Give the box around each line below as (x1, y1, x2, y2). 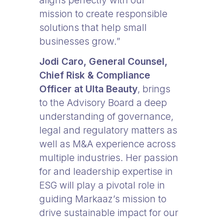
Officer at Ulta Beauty (39, 83, 137, 95)
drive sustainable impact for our (39, 207, 178, 219)
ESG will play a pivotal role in (39, 179, 165, 191)
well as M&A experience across (39, 138, 176, 150)
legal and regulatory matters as (39, 124, 177, 136)
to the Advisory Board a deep (39, 97, 167, 109)
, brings (137, 83, 170, 95)
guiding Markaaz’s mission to (39, 193, 166, 205)
